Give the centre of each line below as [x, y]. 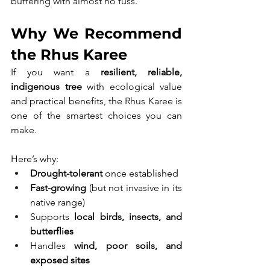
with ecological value [132, 86]
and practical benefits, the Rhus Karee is [96, 101]
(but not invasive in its [134, 188]
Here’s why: [35, 159]
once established [140, 173]
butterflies [52, 231]
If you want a [56, 72]
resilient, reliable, [141, 72]
